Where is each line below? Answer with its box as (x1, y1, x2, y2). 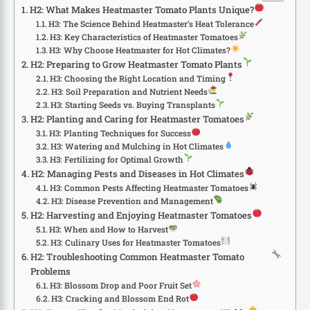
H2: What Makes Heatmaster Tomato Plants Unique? (29, 3, 254, 16)
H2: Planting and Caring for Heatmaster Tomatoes (30, 113, 244, 125)
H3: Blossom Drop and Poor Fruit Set (50, 280, 192, 291)
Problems (30, 265, 71, 277)
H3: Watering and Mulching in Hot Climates (51, 141, 224, 152)
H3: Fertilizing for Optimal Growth (50, 154, 184, 165)
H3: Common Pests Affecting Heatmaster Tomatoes (50, 183, 249, 193)
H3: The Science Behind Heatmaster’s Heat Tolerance (48, 19, 255, 29)
